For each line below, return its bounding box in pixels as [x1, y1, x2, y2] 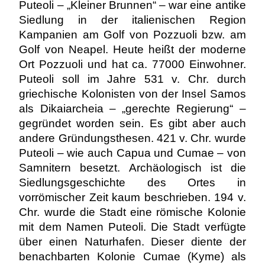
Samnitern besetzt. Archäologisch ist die [19, 161, 246, 174]
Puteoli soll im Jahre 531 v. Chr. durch [19, 73, 246, 85]
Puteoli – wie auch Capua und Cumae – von [19, 147, 246, 159]
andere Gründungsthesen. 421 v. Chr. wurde [19, 132, 246, 144]
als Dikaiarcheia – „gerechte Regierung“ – [19, 102, 246, 115]
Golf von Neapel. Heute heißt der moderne [19, 43, 246, 56]
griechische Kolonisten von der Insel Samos [19, 88, 246, 100]
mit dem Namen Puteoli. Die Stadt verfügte [19, 221, 246, 233]
